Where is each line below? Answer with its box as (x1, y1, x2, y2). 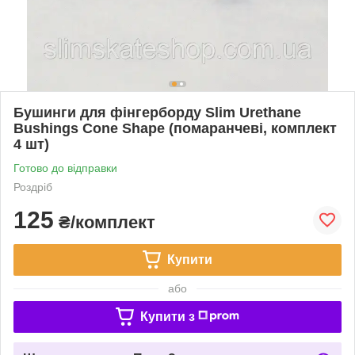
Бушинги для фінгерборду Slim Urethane (13, 104, 301, 120)
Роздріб (13, 180, 52, 193)
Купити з (139, 309, 195, 323)
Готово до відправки (13, 161, 117, 174)
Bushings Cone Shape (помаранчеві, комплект (13, 120, 337, 136)
